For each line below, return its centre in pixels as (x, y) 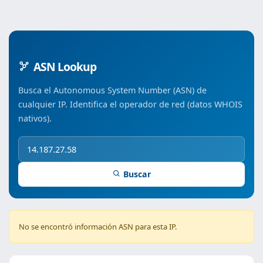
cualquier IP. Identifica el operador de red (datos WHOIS (130, 104)
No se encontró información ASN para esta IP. (98, 227)
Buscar (137, 174)
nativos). (35, 118)
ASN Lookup (65, 67)
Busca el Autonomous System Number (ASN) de (112, 90)
